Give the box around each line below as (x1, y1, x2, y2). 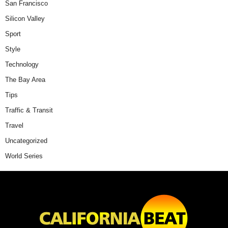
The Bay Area (5, 76, 45, 84)
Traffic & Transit (5, 106, 53, 115)
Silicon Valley (5, 15, 45, 23)
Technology (5, 61, 39, 69)
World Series (5, 152, 43, 160)
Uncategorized (5, 137, 47, 145)
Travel (5, 122, 23, 130)
